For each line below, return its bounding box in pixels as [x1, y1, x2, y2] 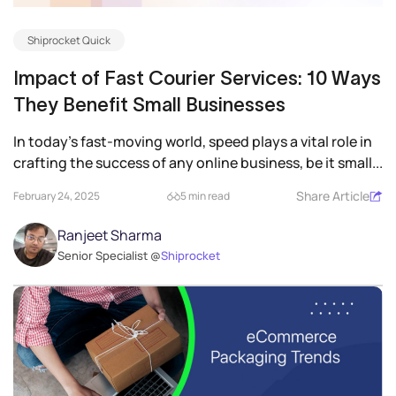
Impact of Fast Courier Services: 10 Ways [13, 67, 381, 89]
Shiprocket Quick [27, 33, 110, 49]
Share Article [296, 187, 369, 205]
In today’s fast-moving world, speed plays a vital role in [13, 132, 372, 152]
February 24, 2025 [13, 188, 100, 204]
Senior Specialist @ [57, 247, 161, 264]
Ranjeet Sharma [57, 225, 162, 246]
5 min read [179, 188, 230, 204]
